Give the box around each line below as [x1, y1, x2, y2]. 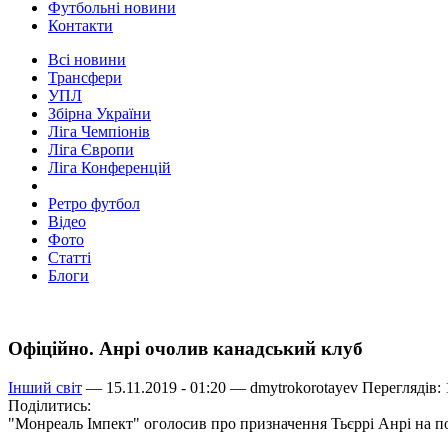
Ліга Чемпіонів [48, 123, 150, 141]
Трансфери [48, 69, 122, 87]
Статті [48, 249, 91, 267]
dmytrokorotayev [250, 378, 358, 396]
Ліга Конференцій [48, 159, 171, 177]
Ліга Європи [48, 141, 134, 159]
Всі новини [48, 51, 126, 69]
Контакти [48, 17, 113, 35]
